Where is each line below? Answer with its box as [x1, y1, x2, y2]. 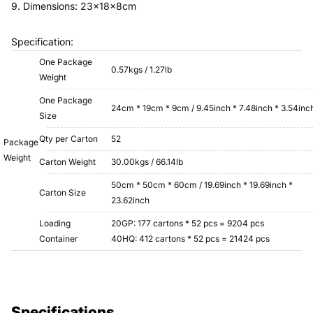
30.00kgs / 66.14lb [111, 156, 183, 167]
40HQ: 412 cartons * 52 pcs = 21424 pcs [111, 233, 270, 244]
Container [39, 233, 78, 244]
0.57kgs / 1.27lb [111, 64, 172, 75]
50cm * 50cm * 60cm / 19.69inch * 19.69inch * [111, 179, 293, 190]
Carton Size [39, 187, 86, 198]
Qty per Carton [39, 133, 98, 144]
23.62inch [111, 194, 150, 205]
